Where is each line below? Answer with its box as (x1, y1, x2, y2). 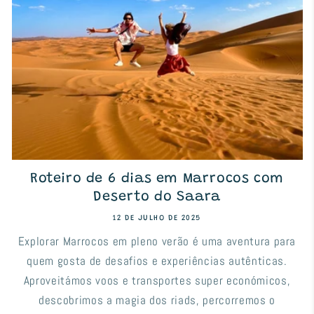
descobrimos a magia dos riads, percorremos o (38, 292, 276, 308)
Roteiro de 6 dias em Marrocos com (30, 171, 284, 186)
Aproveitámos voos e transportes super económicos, (23, 273, 291, 288)
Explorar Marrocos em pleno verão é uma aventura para (18, 233, 296, 249)
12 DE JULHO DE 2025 (113, 214, 201, 222)
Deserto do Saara (93, 189, 221, 204)
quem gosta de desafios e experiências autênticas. (27, 253, 287, 268)
